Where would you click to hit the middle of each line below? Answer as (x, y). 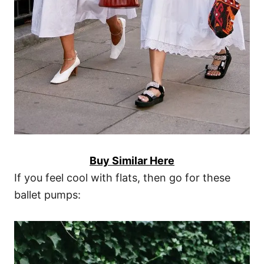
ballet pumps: (47, 194)
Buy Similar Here (132, 160)
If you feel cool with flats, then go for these (122, 177)
